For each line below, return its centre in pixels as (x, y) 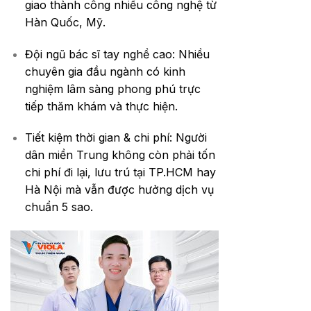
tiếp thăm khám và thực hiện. (101, 106)
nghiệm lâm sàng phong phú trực (112, 89)
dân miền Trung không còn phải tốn (120, 155)
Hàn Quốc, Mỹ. (65, 22)
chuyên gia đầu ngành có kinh (105, 71)
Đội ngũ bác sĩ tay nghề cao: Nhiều (117, 54)
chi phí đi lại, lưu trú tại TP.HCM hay (120, 173)
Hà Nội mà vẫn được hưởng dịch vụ (119, 190)
